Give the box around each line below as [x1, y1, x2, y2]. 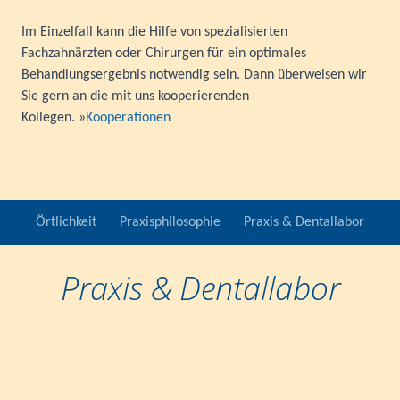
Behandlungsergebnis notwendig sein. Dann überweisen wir [21, 67, 367, 82]
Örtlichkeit [36, 214, 97, 229]
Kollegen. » [21, 110, 86, 125]
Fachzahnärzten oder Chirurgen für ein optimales [21, 46, 306, 61]
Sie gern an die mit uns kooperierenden [21, 88, 249, 104]
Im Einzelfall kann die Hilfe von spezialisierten [21, 24, 287, 39]
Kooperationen [86, 110, 171, 125]
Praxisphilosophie [120, 214, 221, 229]
